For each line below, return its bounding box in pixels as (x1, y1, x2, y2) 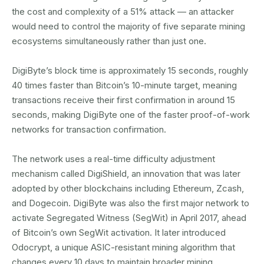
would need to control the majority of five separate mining (12, 21, 245, 32)
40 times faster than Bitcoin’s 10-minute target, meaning (12, 80, 237, 91)
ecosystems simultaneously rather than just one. (12, 35, 206, 47)
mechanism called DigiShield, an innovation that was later (12, 168, 240, 179)
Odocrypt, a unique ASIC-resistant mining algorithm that (12, 242, 235, 253)
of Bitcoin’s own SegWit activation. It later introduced (12, 227, 226, 238)
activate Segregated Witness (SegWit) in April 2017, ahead (12, 212, 246, 223)
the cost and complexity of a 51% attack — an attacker (12, 6, 234, 17)
